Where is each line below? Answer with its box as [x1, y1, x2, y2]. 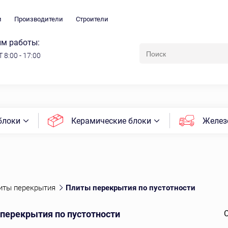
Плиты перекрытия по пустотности [66, 183, 195, 192]
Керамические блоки [71, 116, 152, 126]
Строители [76, 15, 108, 23]
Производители [14, 15, 63, 23]
